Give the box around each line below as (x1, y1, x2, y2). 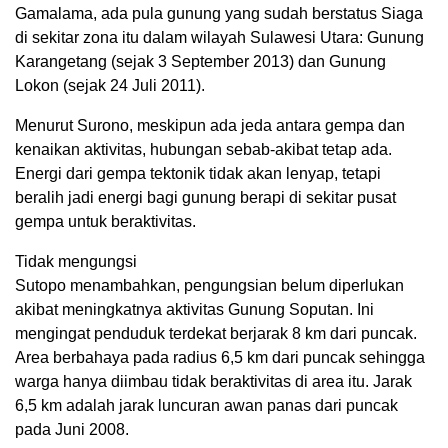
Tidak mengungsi (15, 253, 137, 271)
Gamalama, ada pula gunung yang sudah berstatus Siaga (15, 5, 423, 23)
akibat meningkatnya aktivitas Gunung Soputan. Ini (15, 301, 374, 319)
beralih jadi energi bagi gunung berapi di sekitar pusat (15, 189, 396, 207)
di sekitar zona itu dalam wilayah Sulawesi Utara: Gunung (15, 29, 424, 47)
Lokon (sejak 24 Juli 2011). (15, 77, 205, 95)
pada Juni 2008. (15, 421, 129, 439)
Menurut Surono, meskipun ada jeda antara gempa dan (15, 117, 405, 135)
